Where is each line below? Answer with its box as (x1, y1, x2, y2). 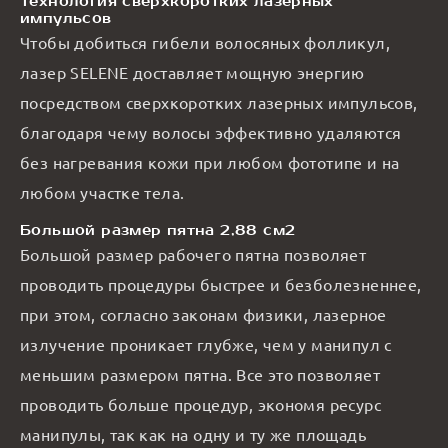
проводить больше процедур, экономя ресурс (20, 393, 381, 414)
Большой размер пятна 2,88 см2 (20, 220, 296, 240)
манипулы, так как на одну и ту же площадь (20, 423, 366, 444)
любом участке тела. (20, 181, 185, 202)
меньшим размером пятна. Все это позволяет (20, 363, 380, 384)
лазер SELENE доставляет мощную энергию (20, 61, 365, 82)
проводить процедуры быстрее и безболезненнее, (20, 273, 422, 294)
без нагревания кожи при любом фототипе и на (20, 151, 400, 172)
